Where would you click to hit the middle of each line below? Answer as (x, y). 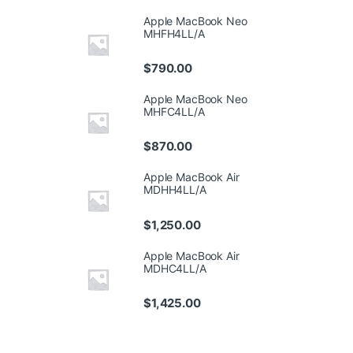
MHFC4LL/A (174, 112)
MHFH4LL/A (174, 33)
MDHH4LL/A (175, 190)
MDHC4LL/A (175, 268)
